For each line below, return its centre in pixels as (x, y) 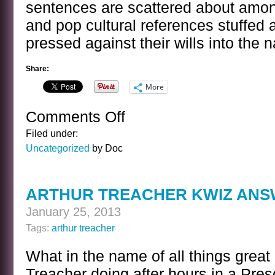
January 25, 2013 (73, 212)
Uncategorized (58, 148)
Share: (37, 69)
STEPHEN (146, 168)
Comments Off (76, 117)
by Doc (106, 148)
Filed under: (52, 133)
